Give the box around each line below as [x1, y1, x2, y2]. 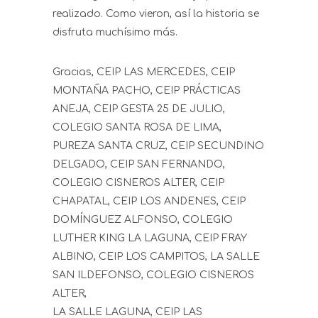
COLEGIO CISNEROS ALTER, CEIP [53, 177, 224, 189]
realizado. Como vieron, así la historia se [53, 9, 259, 20]
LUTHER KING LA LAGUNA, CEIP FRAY [53, 233, 247, 244]
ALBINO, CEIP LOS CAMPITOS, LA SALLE [53, 251, 260, 263]
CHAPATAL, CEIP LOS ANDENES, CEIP [53, 196, 246, 207]
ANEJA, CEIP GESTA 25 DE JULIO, [53, 104, 225, 115]
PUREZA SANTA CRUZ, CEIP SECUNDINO [53, 141, 264, 152]
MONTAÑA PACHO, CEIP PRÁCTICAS [53, 85, 241, 97]
